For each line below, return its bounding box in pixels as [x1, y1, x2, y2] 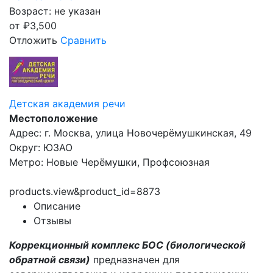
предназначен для [90, 253, 180, 266]
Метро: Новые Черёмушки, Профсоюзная [9, 156, 210, 168]
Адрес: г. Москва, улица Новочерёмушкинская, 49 [9, 127, 252, 139]
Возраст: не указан [9, 5, 101, 17]
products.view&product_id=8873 [9, 185, 160, 197]
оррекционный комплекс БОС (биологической [15, 239, 246, 251]
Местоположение [9, 112, 98, 124]
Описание [34, 200, 80, 212]
